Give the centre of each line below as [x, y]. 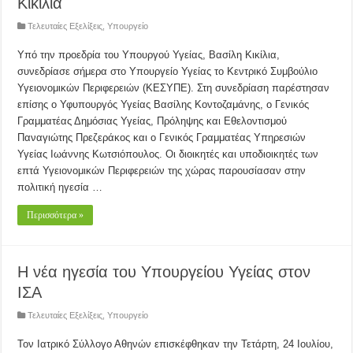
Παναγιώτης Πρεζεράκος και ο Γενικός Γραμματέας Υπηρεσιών [162, 137]
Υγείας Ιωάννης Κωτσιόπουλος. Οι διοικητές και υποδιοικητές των [168, 154]
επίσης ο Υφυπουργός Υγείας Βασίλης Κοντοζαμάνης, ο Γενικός [163, 104]
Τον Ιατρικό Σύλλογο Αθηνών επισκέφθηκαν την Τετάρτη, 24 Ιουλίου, [176, 344]
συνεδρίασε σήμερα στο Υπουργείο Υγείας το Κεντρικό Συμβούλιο [168, 71]
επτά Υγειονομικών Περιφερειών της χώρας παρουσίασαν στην [162, 171]
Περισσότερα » [56, 215]
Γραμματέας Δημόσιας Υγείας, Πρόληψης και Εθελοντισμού [152, 121]
